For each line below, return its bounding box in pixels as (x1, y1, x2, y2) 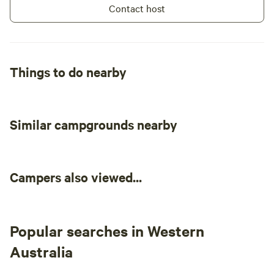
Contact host (109, 1, 165, 15)
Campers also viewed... (10, 168, 142, 185)
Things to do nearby (10, 63, 127, 80)
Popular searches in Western (10, 221, 204, 240)
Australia (10, 242, 73, 261)
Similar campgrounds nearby (10, 116, 177, 133)
